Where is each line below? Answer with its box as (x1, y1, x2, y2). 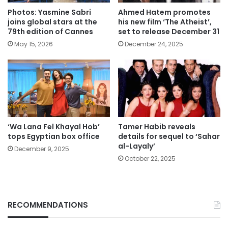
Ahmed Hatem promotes (118, 7, 211, 17)
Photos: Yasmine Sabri (8, 7, 91, 17)
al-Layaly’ (118, 141, 155, 152)
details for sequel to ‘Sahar (118, 131, 220, 142)
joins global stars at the (8, 16, 97, 27)
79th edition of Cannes (8, 26, 93, 37)
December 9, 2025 (14, 145, 69, 154)
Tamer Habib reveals (118, 122, 195, 132)
